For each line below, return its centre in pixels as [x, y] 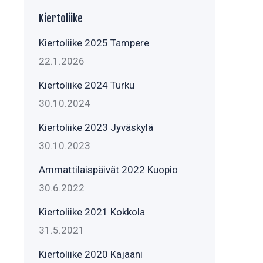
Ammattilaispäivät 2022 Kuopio [108, 170]
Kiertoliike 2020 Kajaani [91, 254]
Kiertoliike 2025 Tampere [94, 43]
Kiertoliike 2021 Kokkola [92, 212]
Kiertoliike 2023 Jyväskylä [96, 127]
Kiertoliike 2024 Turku [87, 85]
